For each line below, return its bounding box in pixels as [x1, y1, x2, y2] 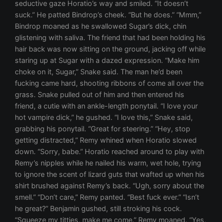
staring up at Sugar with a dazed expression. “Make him [15, 56, 200, 65]
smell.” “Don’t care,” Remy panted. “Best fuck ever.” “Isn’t [15, 193, 200, 202]
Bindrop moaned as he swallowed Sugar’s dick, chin [15, 22, 187, 31]
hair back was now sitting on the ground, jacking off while [15, 45, 206, 54]
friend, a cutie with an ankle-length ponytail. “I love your [15, 102, 198, 111]
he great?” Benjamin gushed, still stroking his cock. [15, 204, 182, 213]
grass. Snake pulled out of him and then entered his [15, 90, 185, 99]
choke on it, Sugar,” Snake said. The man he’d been [15, 67, 183, 76]
